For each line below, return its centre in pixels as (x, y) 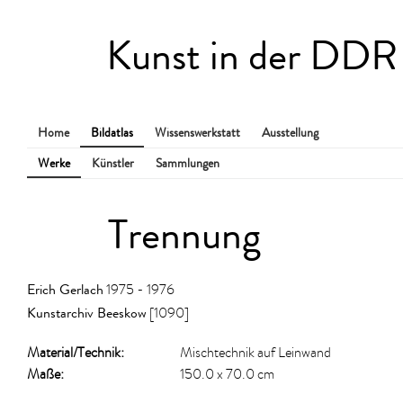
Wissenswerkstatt (197, 133)
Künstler (113, 163)
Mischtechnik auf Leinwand (255, 354)
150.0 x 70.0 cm (227, 376)
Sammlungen (188, 163)
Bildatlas (112, 133)
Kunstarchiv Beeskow (87, 313)
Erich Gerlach (65, 289)
